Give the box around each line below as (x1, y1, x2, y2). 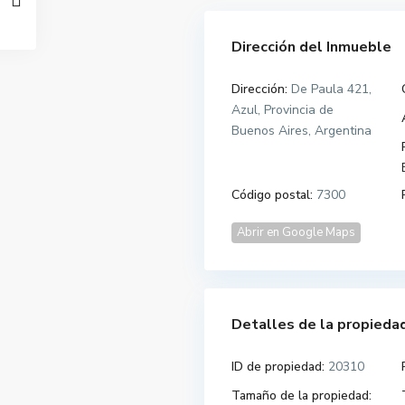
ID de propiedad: (231, 358, 325, 376)
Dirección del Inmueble (231, 37, 391, 58)
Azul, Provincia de (231, 101, 334, 119)
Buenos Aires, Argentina (231, 122, 372, 140)
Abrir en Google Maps (237, 224, 355, 241)
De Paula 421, (287, 80, 372, 99)
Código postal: (231, 186, 313, 204)
